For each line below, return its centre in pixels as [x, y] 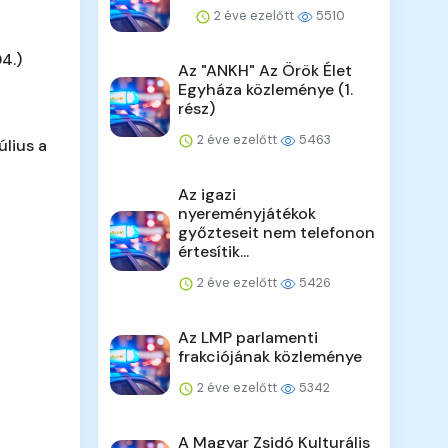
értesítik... [214, 252]
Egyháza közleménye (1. [266, 90]
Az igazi [207, 195]
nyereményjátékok [247, 214]
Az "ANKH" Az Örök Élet [265, 71]
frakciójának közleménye [270, 357]
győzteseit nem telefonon [277, 233]
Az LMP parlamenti [248, 338]
